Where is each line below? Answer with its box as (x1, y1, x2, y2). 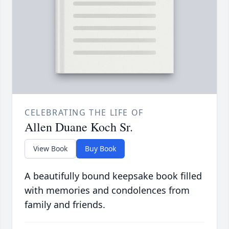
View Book (33, 144, 67, 154)
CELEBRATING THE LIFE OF (25, 107, 144, 119)
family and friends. (25, 198, 105, 211)
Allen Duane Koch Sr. (25, 119, 133, 135)
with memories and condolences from (25, 184, 190, 197)
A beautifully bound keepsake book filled (25, 170, 202, 182)
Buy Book (85, 144, 116, 154)
